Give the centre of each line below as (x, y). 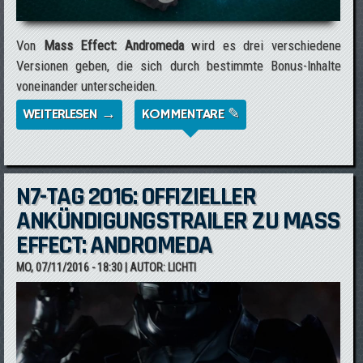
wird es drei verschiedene (262, 45)
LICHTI (182, 267)
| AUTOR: (145, 267)
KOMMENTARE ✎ (190, 114)
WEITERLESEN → (69, 114)
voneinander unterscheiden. (88, 86)
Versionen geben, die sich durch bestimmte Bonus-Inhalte (179, 66)
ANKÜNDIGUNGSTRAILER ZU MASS (178, 221)
